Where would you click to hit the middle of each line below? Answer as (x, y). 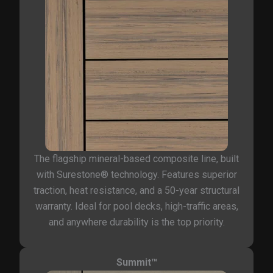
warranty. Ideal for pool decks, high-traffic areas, (136, 207)
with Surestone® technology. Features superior (136, 175)
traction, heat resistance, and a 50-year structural (136, 191)
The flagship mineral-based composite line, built (136, 159)
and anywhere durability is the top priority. (136, 222)
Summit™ (136, 263)
